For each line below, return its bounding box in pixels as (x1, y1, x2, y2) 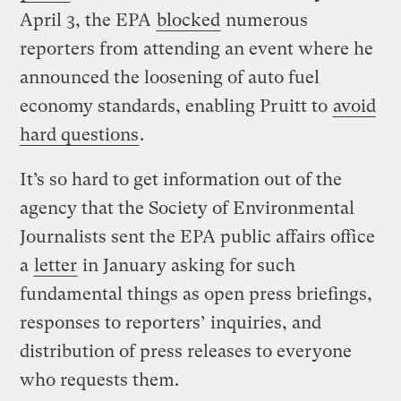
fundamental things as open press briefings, (20, 284, 373, 305)
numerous (221, 10, 309, 31)
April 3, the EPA (20, 10, 157, 31)
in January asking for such (78, 255, 296, 277)
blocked (157, 10, 221, 31)
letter (34, 255, 78, 277)
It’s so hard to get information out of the (20, 169, 343, 191)
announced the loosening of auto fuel (20, 67, 320, 89)
